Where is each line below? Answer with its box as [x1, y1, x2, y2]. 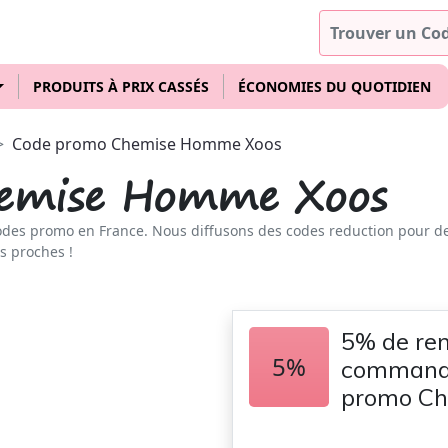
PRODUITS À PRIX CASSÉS [32, 77, 209, 96]
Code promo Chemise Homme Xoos [12, 133, 282, 155]
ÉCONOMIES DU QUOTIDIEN [237, 77, 431, 96]
